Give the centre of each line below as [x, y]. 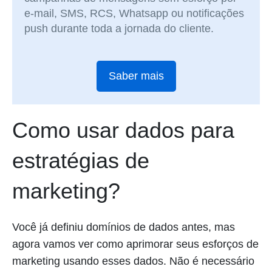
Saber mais [136, 76]
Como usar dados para [123, 130]
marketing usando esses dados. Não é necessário [133, 261]
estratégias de [81, 160]
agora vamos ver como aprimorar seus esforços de [135, 244]
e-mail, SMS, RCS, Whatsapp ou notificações [134, 14]
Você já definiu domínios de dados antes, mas [124, 227]
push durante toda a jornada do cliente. [119, 29]
